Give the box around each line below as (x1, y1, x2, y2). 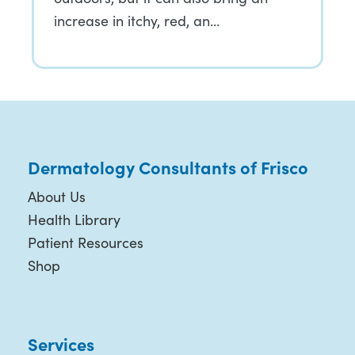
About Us (27, 187, 86, 206)
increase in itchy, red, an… (54, 11, 219, 30)
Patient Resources (27, 233, 143, 252)
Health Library (27, 210, 120, 229)
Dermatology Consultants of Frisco (27, 155, 308, 179)
